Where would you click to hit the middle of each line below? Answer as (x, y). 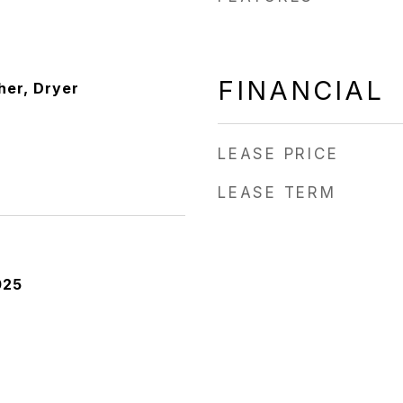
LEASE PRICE (278, 154)
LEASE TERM (277, 193)
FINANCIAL (301, 90)
